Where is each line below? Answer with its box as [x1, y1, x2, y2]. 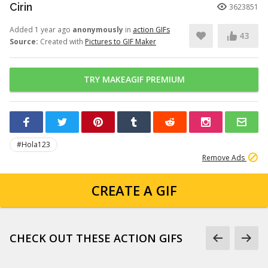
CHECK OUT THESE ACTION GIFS [10, 231, 182, 245]
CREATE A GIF [91, 181, 177, 199]
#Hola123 [17, 139, 50, 150]
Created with [38, 36, 85, 47]
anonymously [72, 25, 123, 35]
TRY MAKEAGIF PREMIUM [83, 74, 185, 85]
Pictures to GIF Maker [85, 36, 156, 47]
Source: [10, 36, 38, 47]
